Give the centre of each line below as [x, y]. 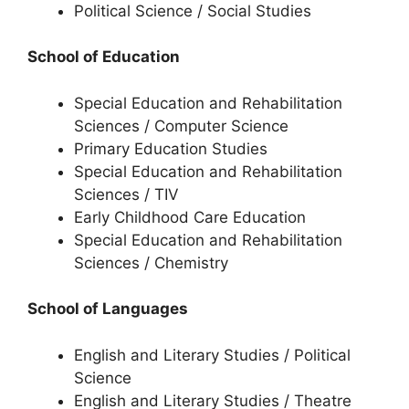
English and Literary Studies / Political [212, 355]
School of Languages [108, 309]
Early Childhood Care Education [190, 217]
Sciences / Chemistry [151, 262]
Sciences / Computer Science [181, 126]
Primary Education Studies [171, 148]
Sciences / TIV [126, 194]
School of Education [104, 57]
